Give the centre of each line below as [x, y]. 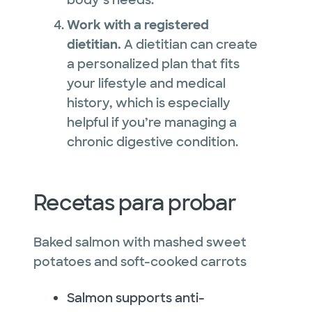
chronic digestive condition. [153, 142]
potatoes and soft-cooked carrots [140, 262]
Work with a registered [138, 25]
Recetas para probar [135, 203]
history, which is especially [149, 103]
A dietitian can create [189, 44]
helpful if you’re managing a [152, 122]
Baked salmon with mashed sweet [140, 242]
